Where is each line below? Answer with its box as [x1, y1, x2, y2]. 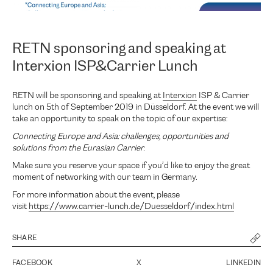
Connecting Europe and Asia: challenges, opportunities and [12, 132, 229, 141]
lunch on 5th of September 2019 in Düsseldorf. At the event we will [12, 103, 259, 112]
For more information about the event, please [12, 191, 180, 199]
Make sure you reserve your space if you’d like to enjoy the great [12, 161, 250, 170]
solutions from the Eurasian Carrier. [12, 144, 145, 152]
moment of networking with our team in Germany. [12, 173, 197, 182]
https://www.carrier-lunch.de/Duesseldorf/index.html [29, 202, 234, 211]
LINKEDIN [226, 260, 261, 266]
